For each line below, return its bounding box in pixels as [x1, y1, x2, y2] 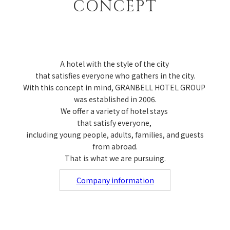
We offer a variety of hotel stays [61, 105, 169, 116]
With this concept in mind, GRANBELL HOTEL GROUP [23, 82, 207, 92]
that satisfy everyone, [77, 117, 153, 128]
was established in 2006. [73, 93, 157, 104]
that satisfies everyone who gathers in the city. [35, 70, 195, 81]
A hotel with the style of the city [60, 58, 170, 69]
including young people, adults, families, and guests [26, 129, 204, 140]
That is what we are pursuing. [64, 152, 166, 163]
